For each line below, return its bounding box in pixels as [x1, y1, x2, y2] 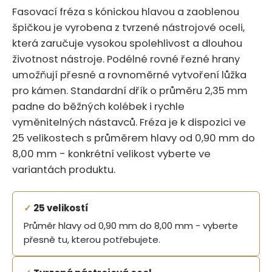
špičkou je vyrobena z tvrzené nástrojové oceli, [12, 20, 245, 35]
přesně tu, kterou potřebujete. [24, 233, 160, 246]
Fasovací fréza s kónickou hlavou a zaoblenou [12, 4, 239, 19]
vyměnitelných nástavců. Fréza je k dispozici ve [12, 115, 246, 129]
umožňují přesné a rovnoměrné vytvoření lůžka [12, 67, 246, 82]
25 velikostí [32, 201, 89, 214]
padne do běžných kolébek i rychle [12, 99, 185, 114]
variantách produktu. [12, 162, 115, 177]
